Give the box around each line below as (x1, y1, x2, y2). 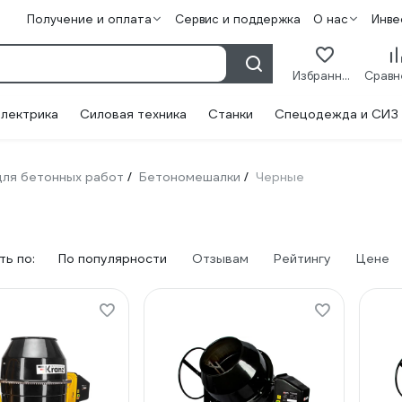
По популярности (58, 250, 167, 267)
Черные (256, 169, 304, 185)
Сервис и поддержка (174, 12, 301, 27)
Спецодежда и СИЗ (275, 106, 398, 122)
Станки (208, 106, 253, 122)
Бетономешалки (139, 169, 240, 185)
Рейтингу (274, 250, 331, 267)
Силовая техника (80, 106, 187, 122)
